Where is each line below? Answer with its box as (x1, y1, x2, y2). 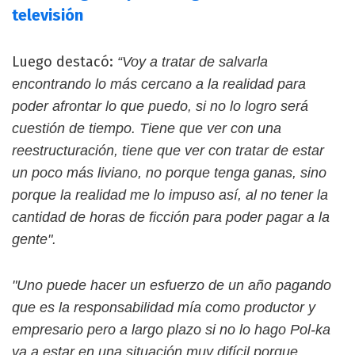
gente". (12, 231, 56, 248)
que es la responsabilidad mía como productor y (12, 300, 315, 316)
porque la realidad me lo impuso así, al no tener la (12, 187, 328, 204)
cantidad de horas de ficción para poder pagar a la (12, 209, 330, 226)
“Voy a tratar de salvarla (113, 54, 268, 71)
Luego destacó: (12, 53, 113, 71)
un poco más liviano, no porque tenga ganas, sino (12, 165, 326, 181)
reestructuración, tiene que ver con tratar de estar (12, 143, 324, 159)
